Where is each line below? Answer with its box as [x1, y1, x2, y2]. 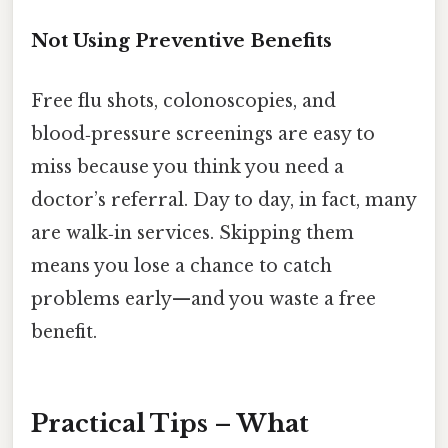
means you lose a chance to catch [31, 254, 332, 277]
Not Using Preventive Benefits [31, 29, 332, 53]
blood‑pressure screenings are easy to [31, 122, 375, 145]
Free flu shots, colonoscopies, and [31, 89, 336, 112]
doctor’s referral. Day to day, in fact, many [31, 188, 416, 211]
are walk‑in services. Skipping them [31, 221, 354, 244]
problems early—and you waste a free [31, 287, 376, 310]
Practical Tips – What [31, 409, 309, 439]
